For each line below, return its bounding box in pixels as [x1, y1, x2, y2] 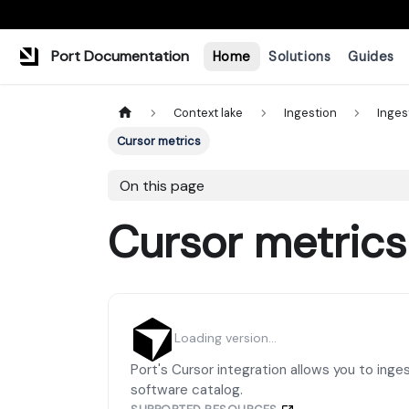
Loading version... [174, 329, 277, 346]
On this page [119, 175, 204, 195]
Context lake [173, 105, 244, 121]
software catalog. [131, 381, 243, 400]
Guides [348, 47, 394, 65]
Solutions [268, 47, 331, 65]
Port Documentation [51, 47, 189, 66]
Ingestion [283, 105, 337, 121]
